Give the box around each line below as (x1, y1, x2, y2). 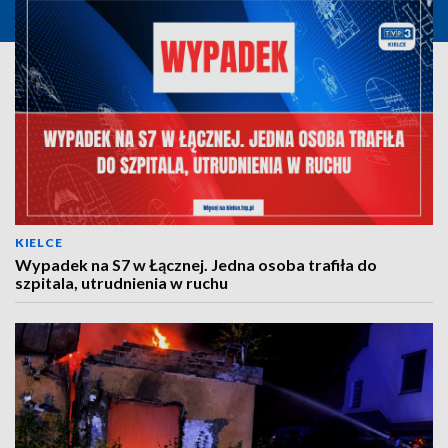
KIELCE (15, 235, 63, 250)
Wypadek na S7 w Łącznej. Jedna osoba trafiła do (15, 255, 377, 274)
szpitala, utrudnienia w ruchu (15, 273, 228, 292)
